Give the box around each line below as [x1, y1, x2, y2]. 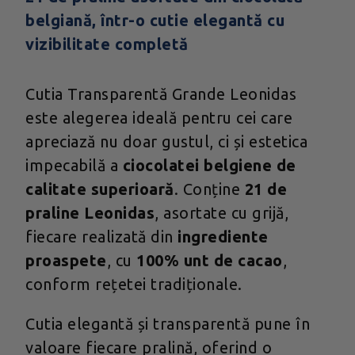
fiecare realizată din [25, 227, 177, 246]
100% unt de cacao [136, 251, 283, 270]
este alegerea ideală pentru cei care [25, 109, 292, 128]
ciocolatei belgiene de [122, 156, 296, 175]
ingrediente [177, 227, 269, 246]
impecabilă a [25, 156, 123, 175]
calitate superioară [25, 180, 174, 199]
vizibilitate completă [25, 34, 189, 53]
